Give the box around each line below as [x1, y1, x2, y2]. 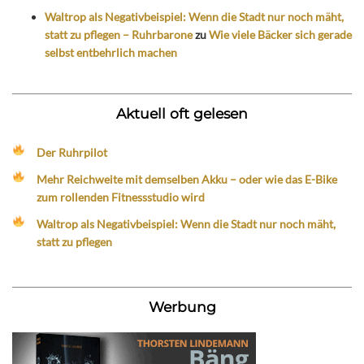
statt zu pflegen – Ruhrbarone [45, 28, 193, 42]
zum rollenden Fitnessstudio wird [37, 190, 206, 205]
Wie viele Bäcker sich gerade [209, 28, 352, 42]
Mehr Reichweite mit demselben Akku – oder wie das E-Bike [37, 172, 338, 187]
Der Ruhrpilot [37, 145, 108, 159]
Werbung [148, 298, 216, 316]
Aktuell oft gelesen [116, 104, 248, 122]
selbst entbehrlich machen [45, 45, 177, 60]
